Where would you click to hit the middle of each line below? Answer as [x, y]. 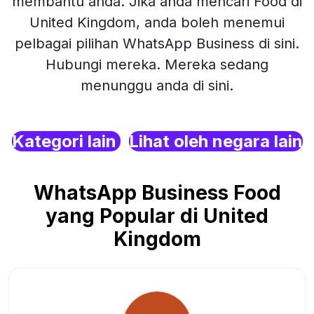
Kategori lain [66, 141]
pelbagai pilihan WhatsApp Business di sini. [157, 43]
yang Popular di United [157, 216]
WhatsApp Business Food [157, 193]
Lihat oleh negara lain [216, 141]
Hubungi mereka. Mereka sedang [157, 64]
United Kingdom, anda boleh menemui [157, 22]
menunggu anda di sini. [157, 86]
